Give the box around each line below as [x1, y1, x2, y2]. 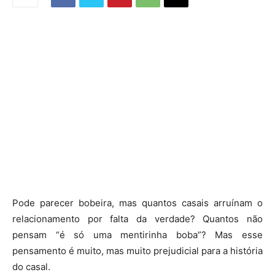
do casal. [12, 261, 50, 273]
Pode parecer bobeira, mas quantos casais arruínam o [12, 197, 263, 209]
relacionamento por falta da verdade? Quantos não [12, 213, 263, 225]
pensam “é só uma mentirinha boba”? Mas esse [12, 229, 263, 241]
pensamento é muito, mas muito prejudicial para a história [12, 245, 263, 257]
